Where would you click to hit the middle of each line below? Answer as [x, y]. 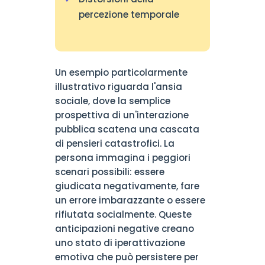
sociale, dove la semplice [112, 101]
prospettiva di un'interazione [122, 115]
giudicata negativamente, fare [127, 186]
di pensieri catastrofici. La [114, 143]
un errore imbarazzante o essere [130, 200]
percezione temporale [129, 14]
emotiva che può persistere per [127, 257]
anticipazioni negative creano [124, 229]
